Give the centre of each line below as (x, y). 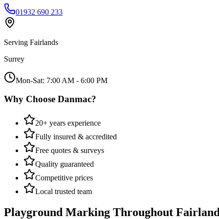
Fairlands (44, 42)
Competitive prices (64, 177)
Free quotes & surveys (70, 150)
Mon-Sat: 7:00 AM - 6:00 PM (62, 80)
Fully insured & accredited (76, 136)
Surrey (14, 59)
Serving (17, 42)
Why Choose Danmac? (50, 99)
